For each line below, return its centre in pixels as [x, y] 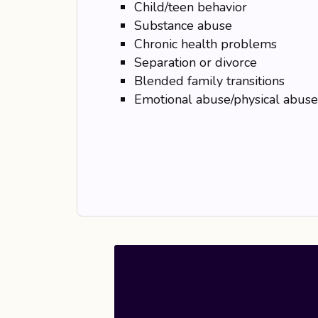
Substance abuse [183, 26]
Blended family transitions [209, 81]
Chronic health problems [205, 44]
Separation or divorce [195, 62]
